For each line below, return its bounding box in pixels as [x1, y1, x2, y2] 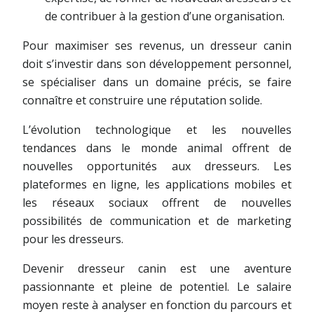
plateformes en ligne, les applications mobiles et [22, 176, 292, 192]
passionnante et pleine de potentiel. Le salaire [22, 278, 292, 294]
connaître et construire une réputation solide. [22, 92, 262, 108]
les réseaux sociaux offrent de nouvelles [22, 194, 292, 210]
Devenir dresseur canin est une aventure [22, 260, 292, 276]
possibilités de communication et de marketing [22, 212, 292, 228]
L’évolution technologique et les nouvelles [22, 121, 292, 137]
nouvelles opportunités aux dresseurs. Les [22, 158, 292, 174]
